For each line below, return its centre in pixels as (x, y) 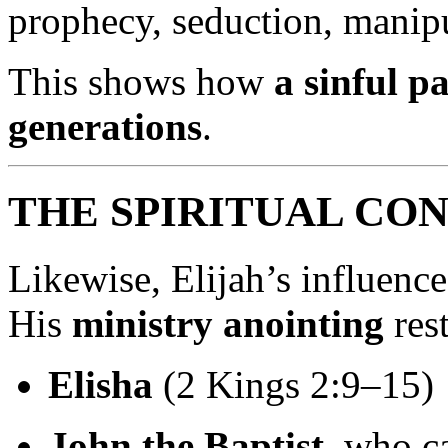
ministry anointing (228, 323)
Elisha (100, 384)
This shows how (141, 81)
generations (105, 126)
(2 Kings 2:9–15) (293, 384)
